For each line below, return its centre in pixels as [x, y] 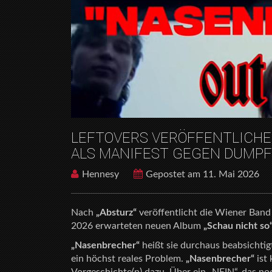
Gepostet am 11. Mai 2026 [202, 174]
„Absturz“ [116, 212]
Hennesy [100, 174]
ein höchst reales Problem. [128, 259]
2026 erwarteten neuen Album [137, 226]
